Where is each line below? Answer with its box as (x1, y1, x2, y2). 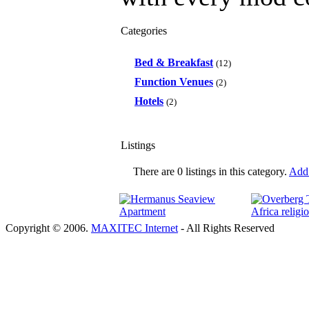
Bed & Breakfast (134, 57, 213, 68)
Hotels (134, 95, 163, 107)
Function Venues (134, 76, 213, 88)
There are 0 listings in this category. (133, 166, 287, 177)
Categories (121, 25, 167, 37)
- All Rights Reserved (178, 222, 275, 234)
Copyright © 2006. (6, 222, 91, 234)
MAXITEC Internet (91, 222, 178, 234)
